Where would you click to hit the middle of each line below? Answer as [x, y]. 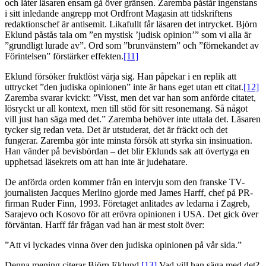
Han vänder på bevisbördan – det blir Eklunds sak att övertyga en [127, 151]
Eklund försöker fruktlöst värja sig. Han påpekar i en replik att [121, 77]
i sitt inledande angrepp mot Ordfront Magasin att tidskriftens [118, 14]
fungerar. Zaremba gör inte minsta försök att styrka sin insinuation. [129, 141]
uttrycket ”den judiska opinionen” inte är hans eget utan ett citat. [124, 87]
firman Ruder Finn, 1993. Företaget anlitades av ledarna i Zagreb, [127, 204]
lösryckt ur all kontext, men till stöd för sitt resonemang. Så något [126, 109]
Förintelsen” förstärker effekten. [64, 56]
